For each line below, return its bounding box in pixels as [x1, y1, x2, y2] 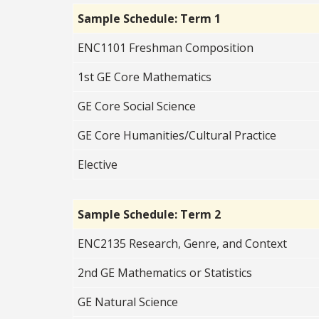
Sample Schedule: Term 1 [78, 10, 221, 26]
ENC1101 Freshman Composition [78, 39, 254, 56]
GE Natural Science [78, 293, 179, 310]
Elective [78, 156, 118, 172]
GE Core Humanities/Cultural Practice [78, 127, 277, 143]
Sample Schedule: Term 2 [78, 206, 221, 222]
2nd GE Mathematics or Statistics [78, 264, 253, 281]
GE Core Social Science [78, 98, 197, 114]
